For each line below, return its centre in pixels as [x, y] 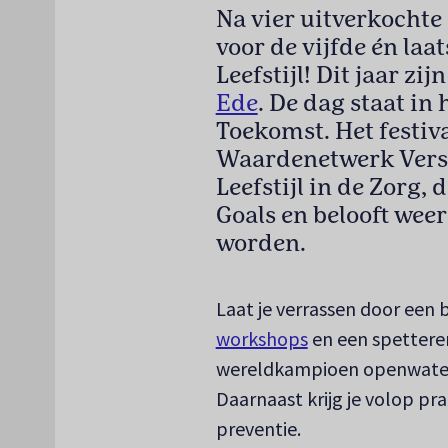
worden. [260, 243]
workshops [261, 338]
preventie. [258, 428]
